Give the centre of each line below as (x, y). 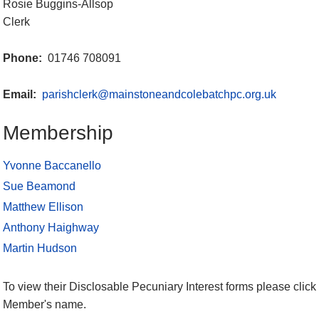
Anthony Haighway (51, 227)
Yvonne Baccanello (52, 165)
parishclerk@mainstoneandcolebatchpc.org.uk (159, 94)
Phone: (24, 58)
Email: (21, 94)
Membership (58, 133)
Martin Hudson (40, 248)
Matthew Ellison (43, 206)
